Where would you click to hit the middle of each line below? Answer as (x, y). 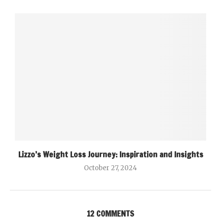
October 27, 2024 (110, 168)
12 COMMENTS (110, 214)
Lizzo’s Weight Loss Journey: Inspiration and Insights (110, 155)
